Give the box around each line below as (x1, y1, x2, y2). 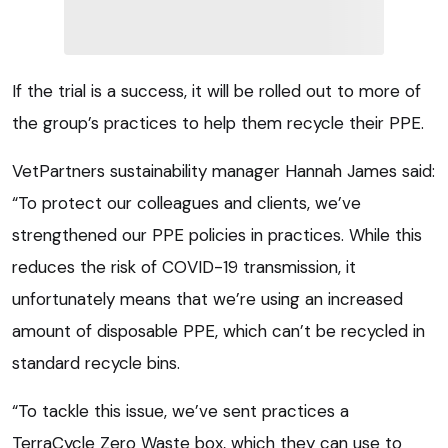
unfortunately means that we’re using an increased (12, 287, 403, 310)
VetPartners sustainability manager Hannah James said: (12, 159, 435, 182)
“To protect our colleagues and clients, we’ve (12, 191, 361, 214)
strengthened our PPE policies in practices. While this (12, 223, 422, 246)
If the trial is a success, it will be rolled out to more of (12, 79, 421, 102)
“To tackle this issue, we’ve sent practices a (12, 399, 349, 422)
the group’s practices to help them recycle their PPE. (12, 111, 424, 134)
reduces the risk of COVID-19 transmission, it (12, 255, 356, 278)
